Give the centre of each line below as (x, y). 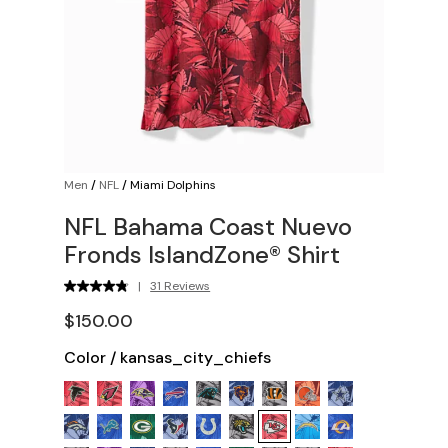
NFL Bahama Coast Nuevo (208, 226)
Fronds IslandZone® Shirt (202, 254)
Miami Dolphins (173, 184)
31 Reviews (180, 285)
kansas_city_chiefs (195, 357)
